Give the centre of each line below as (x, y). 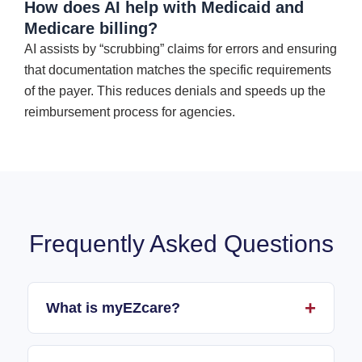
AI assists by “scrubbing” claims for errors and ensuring (181, 48)
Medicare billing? (91, 28)
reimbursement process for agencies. (130, 112)
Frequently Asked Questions (181, 243)
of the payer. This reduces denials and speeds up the (175, 90)
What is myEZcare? (113, 307)
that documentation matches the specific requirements (178, 69)
